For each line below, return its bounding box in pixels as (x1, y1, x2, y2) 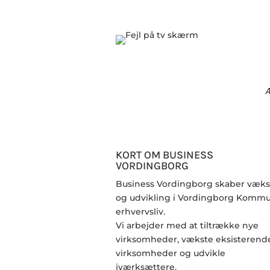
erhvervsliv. (116, 206, 165, 218)
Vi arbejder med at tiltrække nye (116, 220, 259, 231)
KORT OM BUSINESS (116, 148, 213, 162)
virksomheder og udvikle (116, 248, 225, 259)
